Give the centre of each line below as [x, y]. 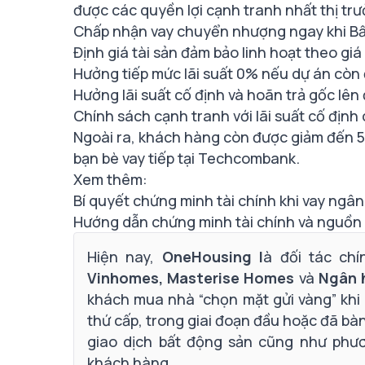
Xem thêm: [110, 179]
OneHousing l [213, 256]
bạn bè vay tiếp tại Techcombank [185, 158]
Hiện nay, [125, 256]
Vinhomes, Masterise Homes [193, 277]
